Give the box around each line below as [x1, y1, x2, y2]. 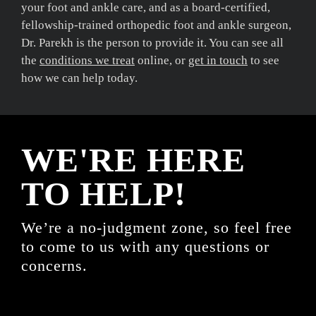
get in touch [188, 53, 248, 67]
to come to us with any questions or [21, 237, 269, 255]
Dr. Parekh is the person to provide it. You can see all [21, 35, 284, 49]
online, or [135, 53, 188, 67]
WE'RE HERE [21, 140, 245, 178]
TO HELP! [21, 174, 186, 212]
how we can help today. [21, 71, 138, 85]
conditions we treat [39, 53, 135, 67]
